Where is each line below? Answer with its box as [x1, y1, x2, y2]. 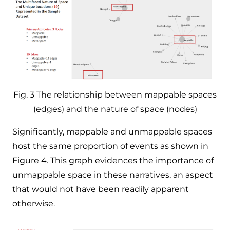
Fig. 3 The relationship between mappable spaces [13, 89, 217, 100]
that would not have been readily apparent [12, 184, 189, 194]
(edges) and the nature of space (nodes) [33, 104, 197, 114]
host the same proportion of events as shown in [12, 141, 208, 151]
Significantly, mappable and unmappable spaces [12, 126, 212, 137]
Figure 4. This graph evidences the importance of [12, 155, 214, 165]
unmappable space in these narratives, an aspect [12, 169, 213, 180]
